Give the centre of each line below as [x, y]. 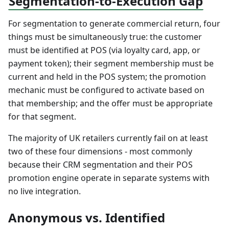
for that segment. [42, 117]
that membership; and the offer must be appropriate [110, 104]
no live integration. [44, 191]
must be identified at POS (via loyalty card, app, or [104, 50]
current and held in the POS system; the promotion [107, 77]
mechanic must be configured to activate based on [106, 90]
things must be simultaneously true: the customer [105, 37]
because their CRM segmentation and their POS [100, 165]
